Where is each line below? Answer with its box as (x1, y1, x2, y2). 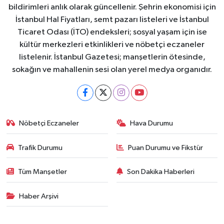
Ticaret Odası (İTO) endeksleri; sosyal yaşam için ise (17, 28, 207, 37)
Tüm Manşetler (18, 168, 67, 176)
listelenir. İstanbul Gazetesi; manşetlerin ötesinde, (18, 53, 205, 62)
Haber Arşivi (19, 192, 59, 200)
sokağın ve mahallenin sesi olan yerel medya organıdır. (12, 65, 212, 74)
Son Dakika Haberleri (127, 168, 194, 176)
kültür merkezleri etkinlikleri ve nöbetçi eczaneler (19, 40, 204, 49)
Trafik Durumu (18, 143, 63, 151)
